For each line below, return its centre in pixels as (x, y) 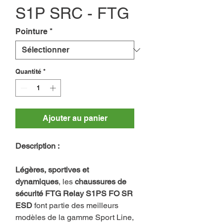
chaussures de (101, 182)
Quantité (28, 71)
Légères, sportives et (52, 170)
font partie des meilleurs (75, 206)
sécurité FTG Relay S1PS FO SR (74, 194)
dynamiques (37, 182)
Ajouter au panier (75, 118)
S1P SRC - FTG (72, 13)
